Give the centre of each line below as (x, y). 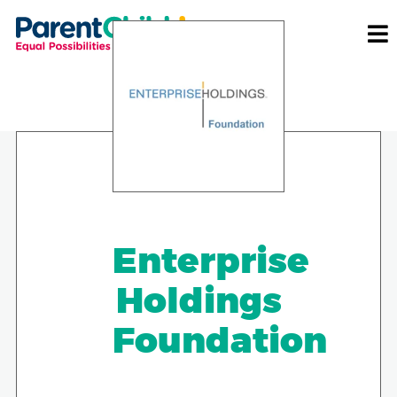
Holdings (198, 300)
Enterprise (211, 260)
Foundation (220, 339)
